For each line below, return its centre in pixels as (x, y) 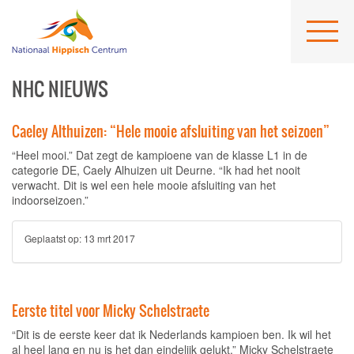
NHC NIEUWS (60, 89)
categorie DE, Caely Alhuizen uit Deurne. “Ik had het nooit (156, 170)
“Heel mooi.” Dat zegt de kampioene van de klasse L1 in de (160, 155)
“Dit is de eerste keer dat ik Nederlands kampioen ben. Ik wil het (171, 334)
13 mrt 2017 (109, 238)
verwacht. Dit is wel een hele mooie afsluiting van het (144, 185)
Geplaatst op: (54, 238)
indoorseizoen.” (50, 200)
